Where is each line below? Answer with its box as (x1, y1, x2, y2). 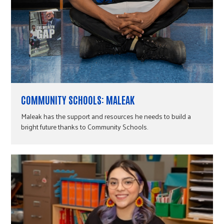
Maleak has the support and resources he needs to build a (21, 110, 191, 123)
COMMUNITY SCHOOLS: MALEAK (21, 93, 135, 106)
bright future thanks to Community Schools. (21, 120, 148, 133)
